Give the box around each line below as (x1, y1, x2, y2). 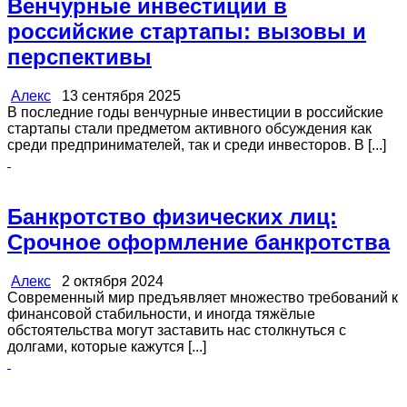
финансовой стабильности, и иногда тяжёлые (7, 305, 315, 322)
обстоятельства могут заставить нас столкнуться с (7, 322, 346, 338)
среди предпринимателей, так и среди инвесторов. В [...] (7, 136, 386, 153)
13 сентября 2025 (51, 87, 181, 104)
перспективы (7, 44, 152, 69)
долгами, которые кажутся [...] (7, 338, 206, 354)
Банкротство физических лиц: (7, 203, 337, 229)
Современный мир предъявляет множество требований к (7, 289, 398, 305)
